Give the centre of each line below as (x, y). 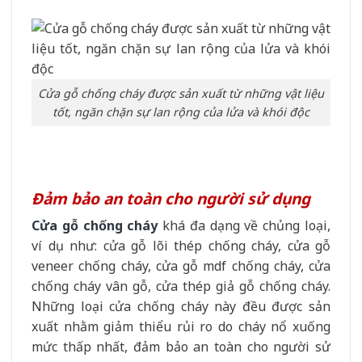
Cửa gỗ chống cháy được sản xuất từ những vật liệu (181, 94)
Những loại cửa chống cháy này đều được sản (181, 307)
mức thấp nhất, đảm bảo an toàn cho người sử (181, 347)
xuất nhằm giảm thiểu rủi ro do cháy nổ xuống (181, 327)
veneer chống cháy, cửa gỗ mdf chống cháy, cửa (181, 266)
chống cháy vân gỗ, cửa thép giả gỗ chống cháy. (181, 286)
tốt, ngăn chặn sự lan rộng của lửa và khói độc (181, 112)
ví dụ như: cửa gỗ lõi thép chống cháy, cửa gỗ (181, 246)
